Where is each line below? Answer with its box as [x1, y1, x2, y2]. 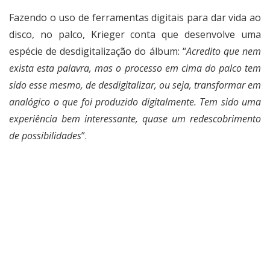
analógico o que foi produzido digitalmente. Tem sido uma [9, 95, 261, 109]
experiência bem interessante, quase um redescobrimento [9, 112, 261, 126]
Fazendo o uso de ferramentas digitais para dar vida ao [9, 11, 261, 25]
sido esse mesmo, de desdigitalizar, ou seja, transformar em [9, 78, 261, 92]
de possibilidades [9, 129, 81, 143]
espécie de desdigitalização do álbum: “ [9, 45, 186, 58]
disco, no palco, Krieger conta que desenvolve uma [9, 28, 261, 42]
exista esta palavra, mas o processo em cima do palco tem [9, 61, 261, 75]
